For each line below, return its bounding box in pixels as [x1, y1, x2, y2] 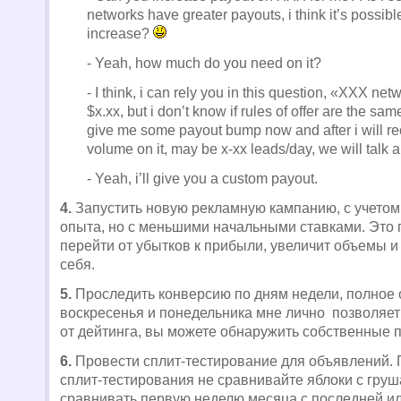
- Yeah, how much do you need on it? [87, 55, 321, 71]
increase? [87, 26, 153, 41]
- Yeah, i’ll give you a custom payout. [87, 171, 318, 186]
